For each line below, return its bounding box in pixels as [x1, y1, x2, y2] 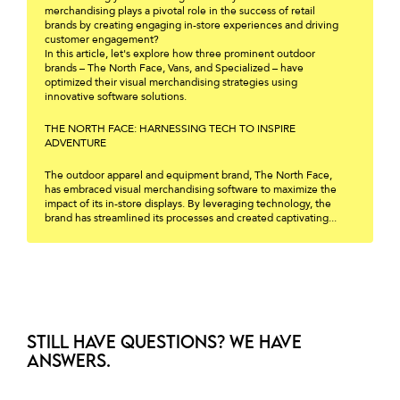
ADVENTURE [45, 136, 109, 151]
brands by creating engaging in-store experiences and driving [45, 18, 338, 33]
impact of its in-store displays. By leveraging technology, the [45, 196, 331, 212]
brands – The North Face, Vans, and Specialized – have [45, 61, 304, 76]
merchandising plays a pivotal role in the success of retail [45, 4, 315, 19]
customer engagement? [45, 32, 159, 47]
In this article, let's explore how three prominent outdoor [45, 46, 315, 62]
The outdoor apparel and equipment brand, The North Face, [45, 168, 332, 183]
